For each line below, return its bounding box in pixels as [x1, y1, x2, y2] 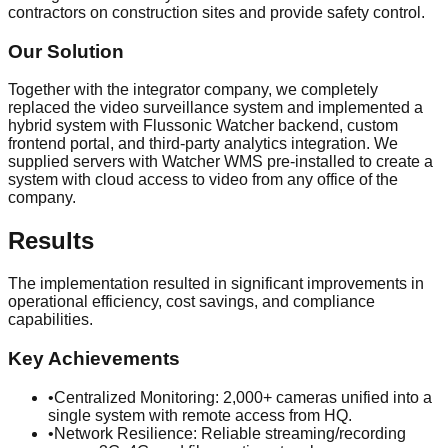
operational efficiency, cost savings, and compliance [8, 293, 375, 311]
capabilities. [8, 311, 93, 329]
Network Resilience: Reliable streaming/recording [54, 424, 406, 442]
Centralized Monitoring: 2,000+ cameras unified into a [54, 388, 432, 406]
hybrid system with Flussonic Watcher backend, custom [8, 117, 398, 135]
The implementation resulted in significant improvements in [8, 275, 424, 293]
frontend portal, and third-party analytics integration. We [8, 135, 398, 153]
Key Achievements [8, 347, 180, 369]
